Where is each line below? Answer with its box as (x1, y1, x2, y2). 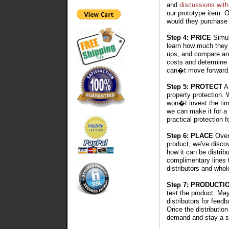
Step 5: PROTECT (166, 83, 222, 90)
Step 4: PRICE (166, 34, 211, 41)
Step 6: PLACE (166, 132, 213, 140)
